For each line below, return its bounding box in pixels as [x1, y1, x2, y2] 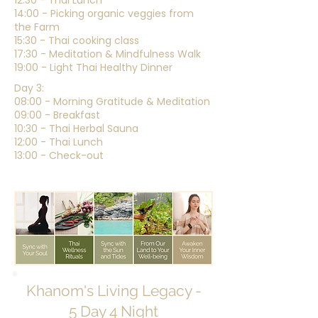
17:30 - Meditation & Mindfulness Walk [14, 47, 201, 61]
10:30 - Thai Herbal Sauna [14, 121, 138, 136]
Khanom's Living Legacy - [26, 282, 202, 300]
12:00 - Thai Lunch [14, 135, 103, 149]
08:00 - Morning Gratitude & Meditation [14, 94, 210, 109]
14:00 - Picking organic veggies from [14, 6, 194, 21]
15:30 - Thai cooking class [14, 33, 139, 48]
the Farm [14, 20, 60, 34]
